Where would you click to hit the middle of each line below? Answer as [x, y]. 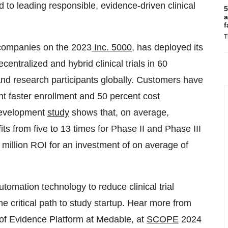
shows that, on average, [119, 112]
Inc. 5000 [112, 47]
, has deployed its [167, 47]
